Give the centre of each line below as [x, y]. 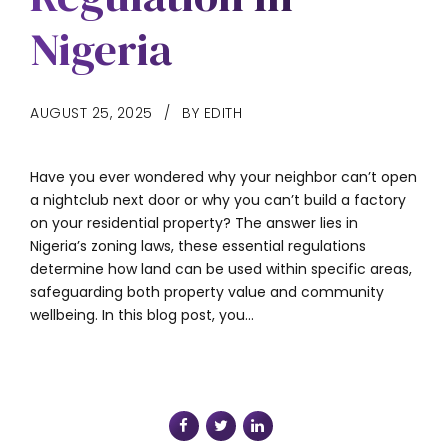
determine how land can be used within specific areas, [221, 268]
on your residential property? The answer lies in [194, 222]
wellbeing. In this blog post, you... [142, 314]
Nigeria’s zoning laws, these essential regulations [198, 245]
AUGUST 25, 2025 [91, 112]
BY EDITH [212, 112]
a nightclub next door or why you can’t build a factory [218, 199]
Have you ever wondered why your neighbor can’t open [223, 176]
